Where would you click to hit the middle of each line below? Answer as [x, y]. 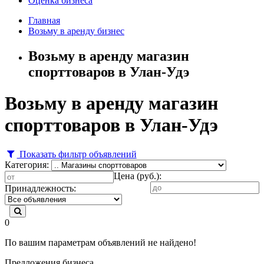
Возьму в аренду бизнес [76, 31]
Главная [44, 20]
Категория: [27, 164]
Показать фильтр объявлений [77, 154]
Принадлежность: [40, 188]
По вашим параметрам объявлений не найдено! [100, 242]
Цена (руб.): [138, 176]
